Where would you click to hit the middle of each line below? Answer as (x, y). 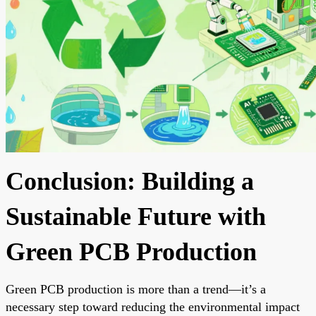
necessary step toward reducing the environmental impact (153, 306)
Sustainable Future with (136, 216)
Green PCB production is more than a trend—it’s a (136, 289)
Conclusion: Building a (130, 181)
